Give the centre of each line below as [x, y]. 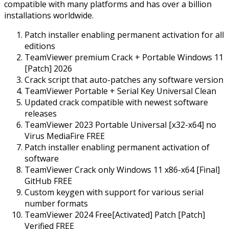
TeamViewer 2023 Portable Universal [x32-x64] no [120, 124]
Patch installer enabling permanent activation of [117, 147]
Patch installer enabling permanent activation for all [124, 35]
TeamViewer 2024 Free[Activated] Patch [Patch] [115, 214]
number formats [56, 203]
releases [41, 113]
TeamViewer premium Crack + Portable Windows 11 [124, 57]
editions [40, 46]
